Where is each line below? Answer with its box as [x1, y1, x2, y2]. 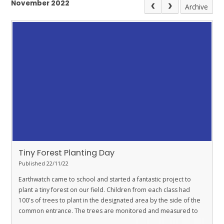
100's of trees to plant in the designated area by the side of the [18, 195, 200, 204]
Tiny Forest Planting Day [18, 146, 114, 158]
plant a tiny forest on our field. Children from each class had [18, 185, 190, 194]
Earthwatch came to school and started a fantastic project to [18, 174, 191, 183]
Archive [185, 1, 208, 11]
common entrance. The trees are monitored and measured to [18, 206, 198, 215]
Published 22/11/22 [18, 159, 68, 167]
